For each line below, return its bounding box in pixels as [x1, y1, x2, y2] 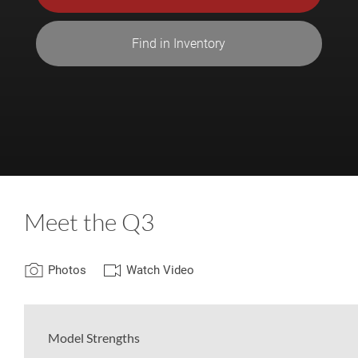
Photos [48, 263, 86, 278]
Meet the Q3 [24, 207, 154, 237]
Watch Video [126, 263, 194, 278]
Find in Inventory [132, 36, 226, 51]
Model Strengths [48, 330, 140, 345]
